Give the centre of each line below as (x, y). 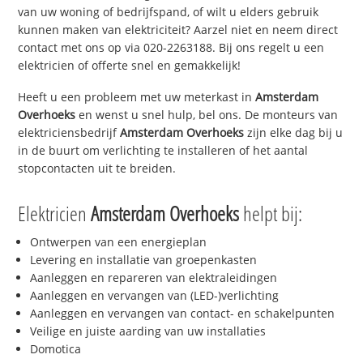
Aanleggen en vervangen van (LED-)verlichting (155, 295)
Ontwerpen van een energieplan (119, 241)
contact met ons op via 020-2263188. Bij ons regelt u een (171, 48)
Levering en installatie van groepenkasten (144, 259)
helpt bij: (271, 213)
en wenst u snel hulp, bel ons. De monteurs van (207, 115)
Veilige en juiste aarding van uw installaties (148, 331)
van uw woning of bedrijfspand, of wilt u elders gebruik (169, 12)
